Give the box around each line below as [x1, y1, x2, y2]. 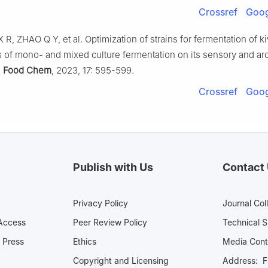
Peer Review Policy [73, 217, 147, 227]
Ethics [73, 236, 96, 246]
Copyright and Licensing [73, 255, 169, 266]
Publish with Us [73, 160, 153, 173]
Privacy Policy [73, 197, 128, 208]
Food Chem [3, 64, 51, 76]
